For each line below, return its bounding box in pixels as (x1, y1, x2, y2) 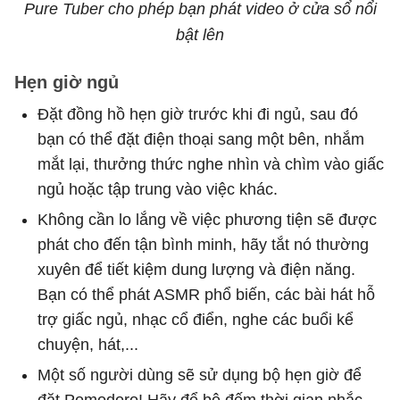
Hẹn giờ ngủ (14, 71, 119, 92)
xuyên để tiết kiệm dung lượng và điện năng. (37, 260, 355, 279)
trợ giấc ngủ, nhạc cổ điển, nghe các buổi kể (37, 310, 354, 329)
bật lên (176, 25, 224, 44)
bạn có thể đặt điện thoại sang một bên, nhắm (37, 129, 364, 148)
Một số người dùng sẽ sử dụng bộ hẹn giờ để (37, 365, 362, 384)
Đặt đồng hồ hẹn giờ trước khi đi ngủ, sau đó (37, 104, 358, 123)
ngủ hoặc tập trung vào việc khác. (37, 179, 278, 198)
